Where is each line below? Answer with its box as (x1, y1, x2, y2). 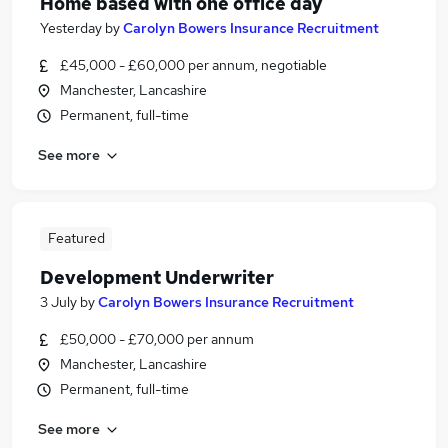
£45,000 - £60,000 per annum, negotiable (60, 56, 327, 74)
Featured (47, 229, 105, 247)
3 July (40, 293, 77, 311)
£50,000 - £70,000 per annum (60, 330, 254, 348)
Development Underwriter (40, 266, 274, 289)
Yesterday (40, 19, 102, 37)
